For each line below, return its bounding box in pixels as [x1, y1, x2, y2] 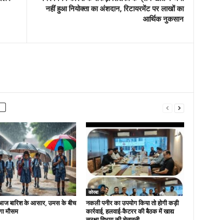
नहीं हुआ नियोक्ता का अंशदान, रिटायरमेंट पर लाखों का [45, 3, 184, 13]
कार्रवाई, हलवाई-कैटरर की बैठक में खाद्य [85, 207, 174, 216]
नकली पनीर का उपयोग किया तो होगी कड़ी [85, 198, 179, 207]
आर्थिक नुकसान [142, 14, 184, 24]
